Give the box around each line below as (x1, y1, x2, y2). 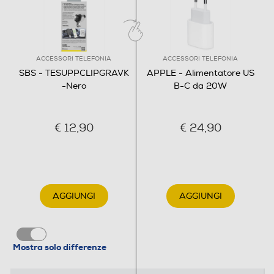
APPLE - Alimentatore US (146, 68, 254, 78)
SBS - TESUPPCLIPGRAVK (18, 68, 129, 78)
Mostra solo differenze (13, 242, 106, 253)
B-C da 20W (174, 81, 227, 91)
